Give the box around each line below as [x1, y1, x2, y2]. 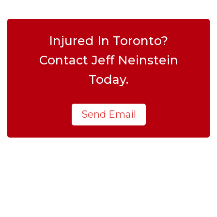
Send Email [81, 108, 136, 120]
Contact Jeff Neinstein [39, 52, 178, 67]
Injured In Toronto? [49, 33, 168, 48]
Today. [89, 72, 128, 87]
